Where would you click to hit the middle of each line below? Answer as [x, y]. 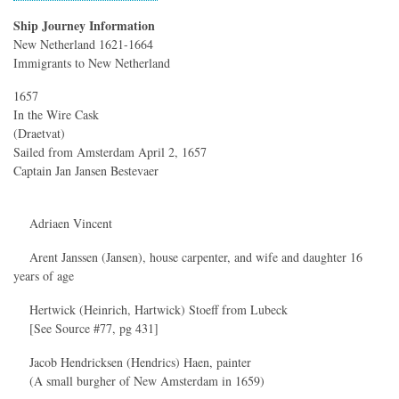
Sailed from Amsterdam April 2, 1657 [110, 152]
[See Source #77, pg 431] [86, 328]
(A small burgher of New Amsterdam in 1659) [139, 380]
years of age [44, 275]
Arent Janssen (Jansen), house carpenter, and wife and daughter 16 [188, 256]
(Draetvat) [39, 134]
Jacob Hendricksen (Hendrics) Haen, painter [132, 362]
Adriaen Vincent [63, 224]
